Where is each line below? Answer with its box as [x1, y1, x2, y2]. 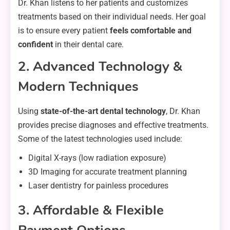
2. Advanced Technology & [18, 57, 182, 76]
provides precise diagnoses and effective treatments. [18, 120, 208, 130]
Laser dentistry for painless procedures [28, 181, 168, 191]
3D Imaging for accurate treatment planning [28, 167, 187, 177]
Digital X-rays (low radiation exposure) [28, 153, 166, 163]
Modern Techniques [18, 78, 139, 96]
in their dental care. [53, 40, 124, 50]
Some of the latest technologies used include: [18, 134, 182, 144]
